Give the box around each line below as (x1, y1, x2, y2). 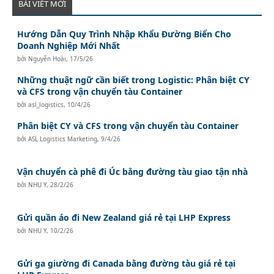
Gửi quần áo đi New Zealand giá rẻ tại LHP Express (17, 211, 231, 223)
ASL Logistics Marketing (28, 134, 98, 143)
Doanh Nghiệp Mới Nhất (17, 39, 120, 51)
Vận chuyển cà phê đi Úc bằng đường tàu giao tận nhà (17, 165, 248, 177)
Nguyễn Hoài (28, 54, 67, 63)
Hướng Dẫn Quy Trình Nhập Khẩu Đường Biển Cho (17, 28, 232, 40)
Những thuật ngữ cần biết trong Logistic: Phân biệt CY (17, 73, 250, 86)
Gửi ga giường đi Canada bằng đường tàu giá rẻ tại (17, 257, 236, 269)
